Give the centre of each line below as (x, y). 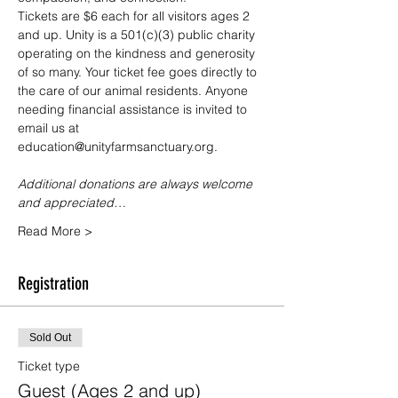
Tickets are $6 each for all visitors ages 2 (135, 16)
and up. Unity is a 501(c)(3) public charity (138, 35)
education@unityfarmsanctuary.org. (118, 147)
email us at (50, 128)
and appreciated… (72, 203)
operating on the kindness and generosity (138, 53)
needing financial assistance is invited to (134, 109)
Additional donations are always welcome (137, 184)
